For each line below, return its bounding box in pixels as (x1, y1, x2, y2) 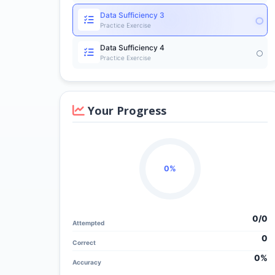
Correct (72, 239, 96, 246)
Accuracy (72, 258, 101, 266)
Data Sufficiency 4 (99, 42, 165, 52)
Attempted (72, 219, 104, 227)
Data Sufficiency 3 (99, 10, 165, 20)
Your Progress (85, 103, 166, 118)
